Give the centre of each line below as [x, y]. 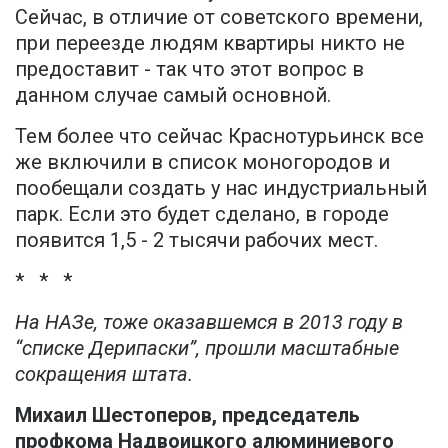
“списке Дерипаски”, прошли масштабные [207, 348]
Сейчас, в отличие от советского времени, [219, 17]
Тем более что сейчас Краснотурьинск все [219, 136]
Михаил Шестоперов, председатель [187, 415]
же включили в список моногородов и [202, 162]
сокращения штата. [104, 374]
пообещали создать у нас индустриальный [221, 188]
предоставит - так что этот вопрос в [189, 69]
